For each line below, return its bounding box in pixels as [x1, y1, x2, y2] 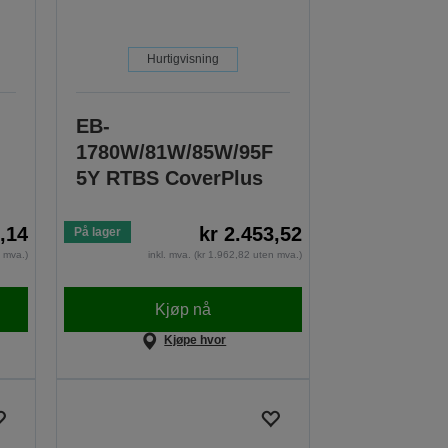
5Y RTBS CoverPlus [76, 167, 264, 190]
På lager [74, 225, 122, 240]
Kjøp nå [155, 300, 212, 318]
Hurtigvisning [147, 52, 220, 67]
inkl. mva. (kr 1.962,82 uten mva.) [148, 249, 303, 261]
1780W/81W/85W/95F [76, 141, 274, 164]
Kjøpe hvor [164, 333, 227, 348]
